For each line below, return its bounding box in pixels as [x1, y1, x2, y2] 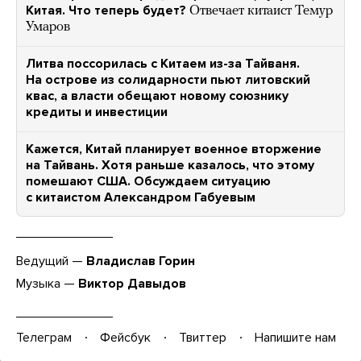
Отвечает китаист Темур [189, 4, 333, 18]
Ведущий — [16, 253, 86, 269]
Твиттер [179, 329, 226, 346]
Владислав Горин [86, 253, 195, 269]
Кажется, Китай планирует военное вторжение [26, 141, 322, 157]
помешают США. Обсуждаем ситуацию [26, 173, 271, 189]
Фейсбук [100, 329, 151, 346]
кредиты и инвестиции [26, 104, 168, 120]
